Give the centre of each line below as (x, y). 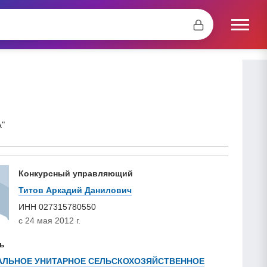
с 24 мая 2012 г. (49, 220)
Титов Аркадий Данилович (75, 190)
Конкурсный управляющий (76, 173)
